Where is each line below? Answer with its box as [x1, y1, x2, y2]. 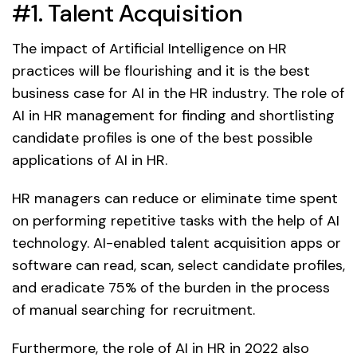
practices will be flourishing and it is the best [12, 61, 310, 81]
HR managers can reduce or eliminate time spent [12, 189, 338, 209]
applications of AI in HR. [12, 151, 167, 171]
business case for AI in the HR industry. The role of [12, 84, 344, 104]
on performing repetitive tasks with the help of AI [12, 211, 339, 231]
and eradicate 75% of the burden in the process [12, 278, 330, 298]
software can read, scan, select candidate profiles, [12, 256, 345, 276]
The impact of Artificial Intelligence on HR [12, 39, 287, 59]
